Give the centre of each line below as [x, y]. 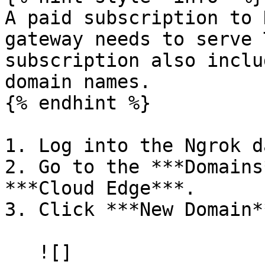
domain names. [78, 82]
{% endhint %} [78, 103]
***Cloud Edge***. [100, 188]
